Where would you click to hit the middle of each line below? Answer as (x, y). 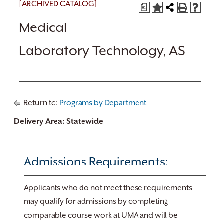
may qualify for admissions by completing (96, 201)
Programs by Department (103, 103)
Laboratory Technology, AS (102, 50)
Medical (43, 27)
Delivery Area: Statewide (58, 121)
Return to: (41, 103)
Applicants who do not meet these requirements (108, 188)
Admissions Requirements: (96, 162)
